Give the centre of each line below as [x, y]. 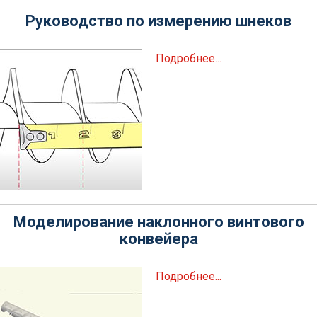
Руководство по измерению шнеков [158, 21]
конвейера [158, 239]
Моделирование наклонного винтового [158, 222]
